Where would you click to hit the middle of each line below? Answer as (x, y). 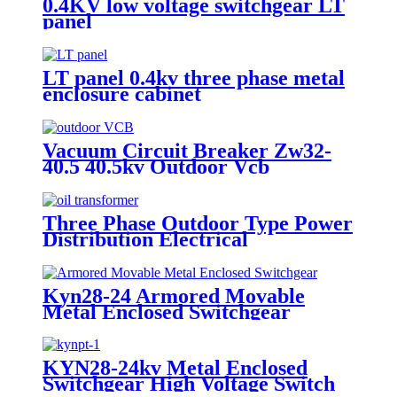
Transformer (101, 255)
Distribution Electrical (145, 239)
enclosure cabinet (122, 93)
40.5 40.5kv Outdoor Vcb (156, 166)
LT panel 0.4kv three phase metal (194, 78)
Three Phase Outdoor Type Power (198, 223)
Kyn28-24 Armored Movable (174, 296)
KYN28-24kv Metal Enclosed (175, 368)
